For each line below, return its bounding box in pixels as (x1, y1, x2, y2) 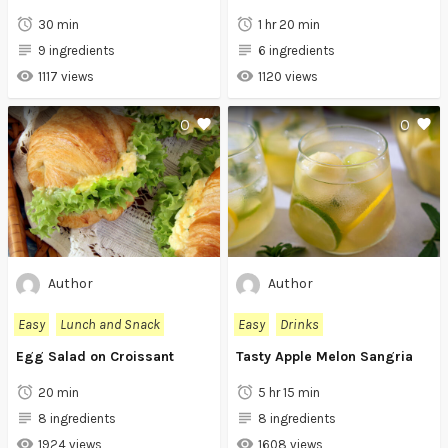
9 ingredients (38, 42, 115, 58)
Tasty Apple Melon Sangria (236, 348, 413, 366)
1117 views (38, 68, 94, 84)
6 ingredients (258, 42, 335, 58)
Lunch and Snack (60, 316, 160, 334)
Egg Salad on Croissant (16, 348, 174, 366)
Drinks (280, 316, 319, 334)
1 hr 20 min (258, 16, 320, 32)
